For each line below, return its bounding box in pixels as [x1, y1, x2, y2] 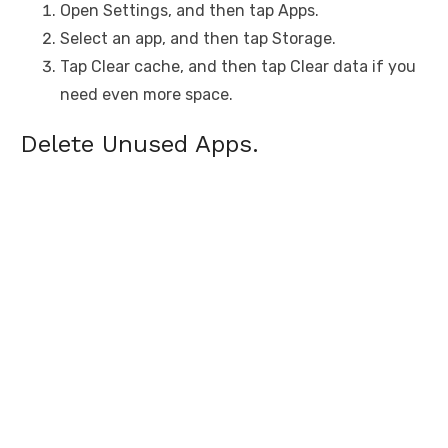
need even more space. [60, 85, 233, 105]
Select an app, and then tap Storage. [60, 29, 336, 49]
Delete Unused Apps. [20, 130, 259, 159]
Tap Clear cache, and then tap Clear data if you [60, 57, 416, 77]
